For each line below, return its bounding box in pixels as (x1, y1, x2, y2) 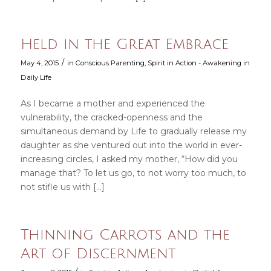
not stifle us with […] (20, 181, 105, 193)
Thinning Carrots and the (20, 227, 230, 243)
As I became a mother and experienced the (20, 98, 205, 109)
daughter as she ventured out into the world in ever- (20, 140, 242, 151)
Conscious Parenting (75, 59, 145, 68)
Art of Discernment (20, 246, 175, 262)
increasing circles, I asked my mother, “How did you (20, 154, 238, 165)
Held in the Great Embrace (20, 36, 229, 53)
